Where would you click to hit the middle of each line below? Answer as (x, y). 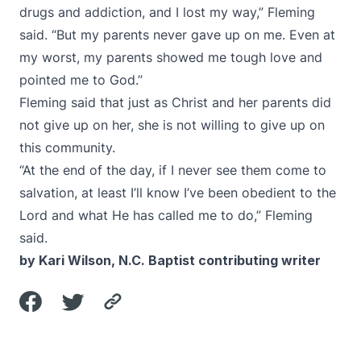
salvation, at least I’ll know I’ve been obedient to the (178, 193)
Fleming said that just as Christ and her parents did (175, 102)
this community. (69, 147)
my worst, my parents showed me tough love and (171, 57)
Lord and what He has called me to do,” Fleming (166, 215)
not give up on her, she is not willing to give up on (172, 125)
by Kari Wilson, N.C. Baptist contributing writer (170, 260)
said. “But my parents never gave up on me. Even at (177, 35)
